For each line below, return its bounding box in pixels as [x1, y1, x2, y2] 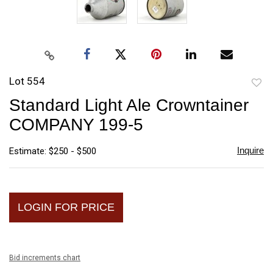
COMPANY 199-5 [9, 115, 143, 134]
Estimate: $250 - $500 [9, 145, 96, 157]
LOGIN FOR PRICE [18, 200, 115, 213]
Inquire [236, 144, 264, 155]
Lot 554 [9, 74, 45, 87]
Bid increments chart [9, 253, 80, 262]
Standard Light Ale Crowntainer [9, 95, 249, 115]
